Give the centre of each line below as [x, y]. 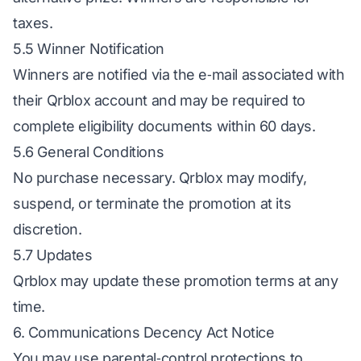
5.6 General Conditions [89, 152]
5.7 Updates [53, 255]
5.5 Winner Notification [89, 49]
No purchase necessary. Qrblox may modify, [160, 178]
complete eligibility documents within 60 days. [164, 126]
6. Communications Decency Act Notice [144, 332]
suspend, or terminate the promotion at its [152, 203]
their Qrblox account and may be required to [159, 100]
